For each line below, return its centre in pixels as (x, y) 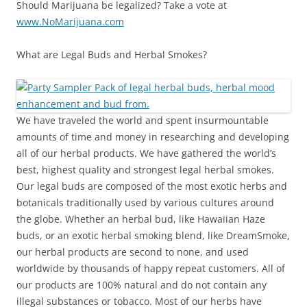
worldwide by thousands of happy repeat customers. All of (151, 268)
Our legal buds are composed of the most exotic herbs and (152, 186)
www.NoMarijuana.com (70, 22)
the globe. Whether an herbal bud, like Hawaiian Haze (141, 219)
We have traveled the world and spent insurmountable (143, 120)
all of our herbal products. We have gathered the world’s (146, 153)
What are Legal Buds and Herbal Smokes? (112, 54)
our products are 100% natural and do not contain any (142, 285)
